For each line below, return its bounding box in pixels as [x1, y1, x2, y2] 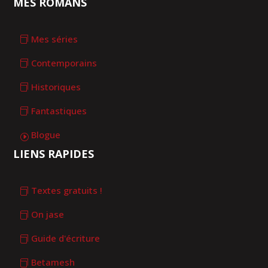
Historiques [31, 80, 81, 93]
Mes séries [31, 32, 78, 45]
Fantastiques [31, 104, 87, 117]
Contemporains [31, 56, 98, 69]
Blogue [31, 128, 61, 141]
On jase [31, 208, 65, 221]
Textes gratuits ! [31, 184, 103, 197]
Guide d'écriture [31, 232, 100, 245]
